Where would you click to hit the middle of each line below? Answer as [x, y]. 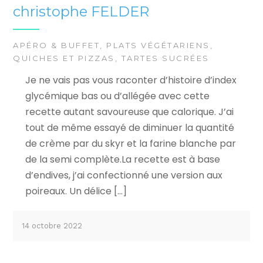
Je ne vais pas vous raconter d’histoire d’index [131, 80]
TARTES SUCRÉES [165, 58]
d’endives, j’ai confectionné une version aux [124, 175]
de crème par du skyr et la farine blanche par [130, 143]
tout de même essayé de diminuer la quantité [129, 127]
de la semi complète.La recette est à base [122, 159]
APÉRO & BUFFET [57, 45]
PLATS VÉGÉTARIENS [158, 45]
